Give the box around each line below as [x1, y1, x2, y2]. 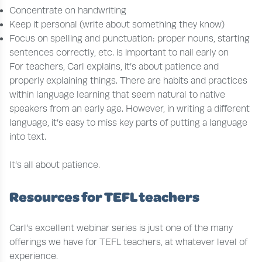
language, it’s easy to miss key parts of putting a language [9, 117, 247, 128]
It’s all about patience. [9, 159, 100, 170]
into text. [9, 131, 46, 142]
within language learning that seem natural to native [9, 89, 225, 100]
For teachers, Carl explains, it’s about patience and [9, 61, 219, 72]
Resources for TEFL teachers [9, 187, 199, 206]
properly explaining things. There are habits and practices [9, 75, 247, 86]
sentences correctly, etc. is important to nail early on [9, 47, 229, 58]
